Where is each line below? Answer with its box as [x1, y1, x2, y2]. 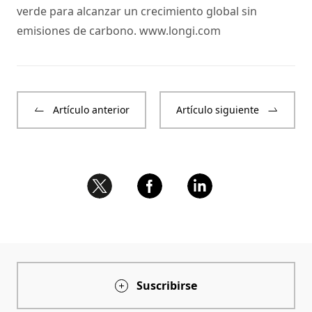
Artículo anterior [53, 103, 130, 117]
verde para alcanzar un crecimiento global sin [17, 3, 257, 19]
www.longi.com [139, 23, 221, 39]
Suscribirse [136, 278, 197, 294]
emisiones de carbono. [17, 23, 139, 39]
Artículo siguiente [176, 103, 259, 117]
